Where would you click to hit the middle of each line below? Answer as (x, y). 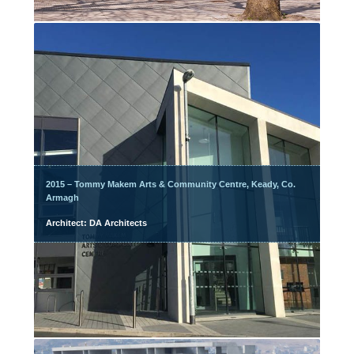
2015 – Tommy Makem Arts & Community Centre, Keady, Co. (171, 184)
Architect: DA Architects (97, 223)
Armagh (63, 198)
